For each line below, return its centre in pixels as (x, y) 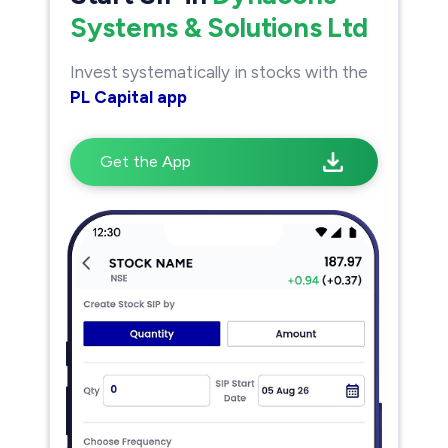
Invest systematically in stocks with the (219, 71)
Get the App (145, 161)
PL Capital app (128, 96)
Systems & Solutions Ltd (219, 27)
